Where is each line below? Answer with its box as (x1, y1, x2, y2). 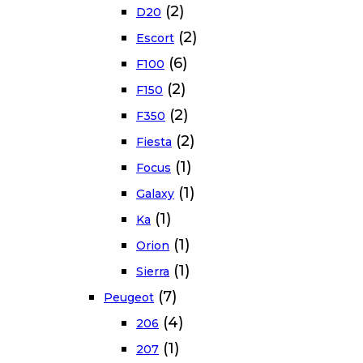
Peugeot (104, 290, 154, 305)
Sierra (136, 264, 169, 280)
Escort (136, 31, 174, 46)
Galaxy (136, 186, 174, 202)
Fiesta (136, 135, 172, 150)
